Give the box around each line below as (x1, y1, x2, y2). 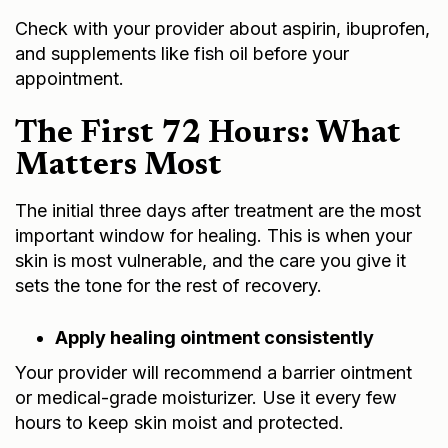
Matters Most (15, 149, 222, 182)
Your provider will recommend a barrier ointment (15, 361, 412, 383)
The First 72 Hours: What (15, 117, 401, 150)
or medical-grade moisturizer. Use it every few (15, 386, 397, 408)
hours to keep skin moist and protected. (15, 411, 344, 433)
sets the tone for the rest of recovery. (15, 274, 322, 296)
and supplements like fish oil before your (15, 42, 349, 64)
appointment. (15, 67, 124, 89)
